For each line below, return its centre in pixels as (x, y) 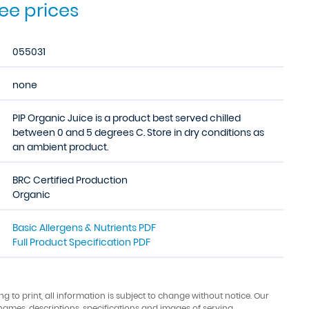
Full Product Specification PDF (81, 242)
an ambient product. (60, 147)
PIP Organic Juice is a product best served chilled (127, 118)
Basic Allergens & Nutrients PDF (84, 228)
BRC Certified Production (70, 180)
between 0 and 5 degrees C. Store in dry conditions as (138, 132)
